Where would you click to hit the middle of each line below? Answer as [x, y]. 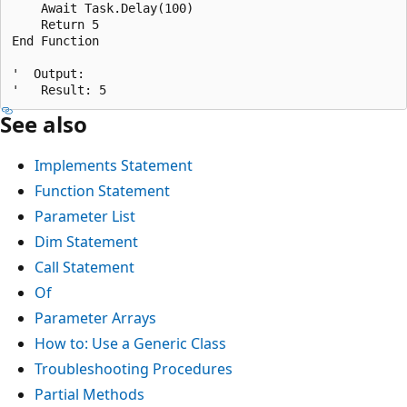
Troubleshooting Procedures [134, 368]
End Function [55, 40]
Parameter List [85, 216]
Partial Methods [89, 394]
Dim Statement [86, 241]
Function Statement [102, 190]
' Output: [48, 73]
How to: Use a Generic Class [130, 343]
